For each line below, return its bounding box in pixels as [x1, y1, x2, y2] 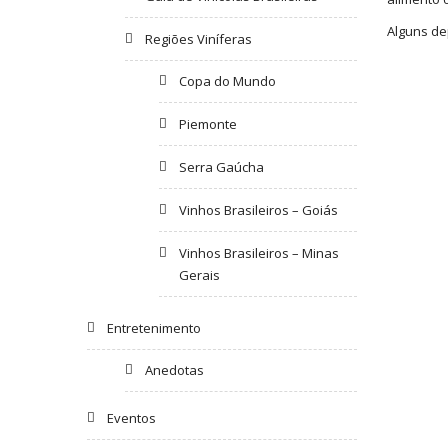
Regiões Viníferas [144, 29, 252, 48]
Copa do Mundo [179, 71, 277, 90]
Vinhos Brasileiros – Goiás [179, 200, 339, 219]
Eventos [107, 408, 156, 427]
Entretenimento [107, 318, 201, 337]
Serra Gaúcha [179, 157, 265, 176]
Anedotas [144, 360, 204, 379]
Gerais [179, 265, 221, 284]
